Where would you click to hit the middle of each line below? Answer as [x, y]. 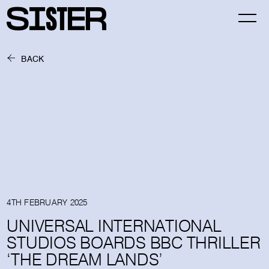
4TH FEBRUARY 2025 [47, 202]
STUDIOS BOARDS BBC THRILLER [134, 242]
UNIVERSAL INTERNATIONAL [114, 225]
